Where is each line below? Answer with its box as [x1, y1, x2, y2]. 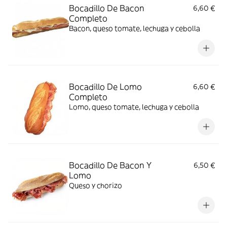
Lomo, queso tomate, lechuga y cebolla [69, 102, 199, 111]
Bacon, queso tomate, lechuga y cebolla [69, 24, 200, 33]
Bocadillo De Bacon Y [69, 160, 152, 170]
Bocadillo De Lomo [69, 82, 142, 92]
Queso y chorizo [69, 181, 122, 190]
